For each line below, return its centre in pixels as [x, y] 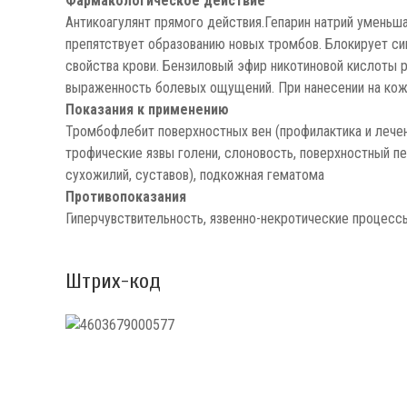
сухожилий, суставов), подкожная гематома [195, 174]
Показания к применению [147, 109]
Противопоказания [126, 196]
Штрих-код [113, 281]
